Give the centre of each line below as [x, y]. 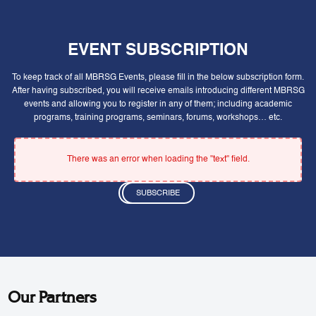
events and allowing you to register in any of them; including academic [158, 104]
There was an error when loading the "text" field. [158, 159]
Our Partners [53, 298]
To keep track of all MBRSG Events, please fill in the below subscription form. [158, 77]
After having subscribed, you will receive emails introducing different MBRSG [158, 91]
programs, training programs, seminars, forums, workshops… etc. [158, 117]
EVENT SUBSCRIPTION [158, 50]
